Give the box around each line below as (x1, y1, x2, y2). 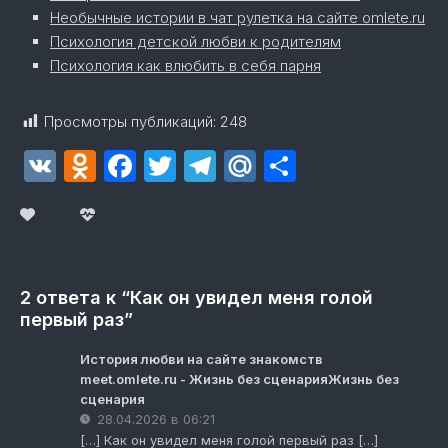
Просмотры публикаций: (44, 112, 216, 131)
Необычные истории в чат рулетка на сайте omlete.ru (50, 8, 425, 27)
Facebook (136, 146, 284, 185)
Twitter (176, 146, 277, 185)
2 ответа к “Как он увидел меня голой (20, 287, 373, 308)
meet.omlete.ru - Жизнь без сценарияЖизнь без (80, 371, 399, 387)
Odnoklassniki (96, 146, 303, 185)
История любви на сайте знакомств (80, 351, 323, 367)
